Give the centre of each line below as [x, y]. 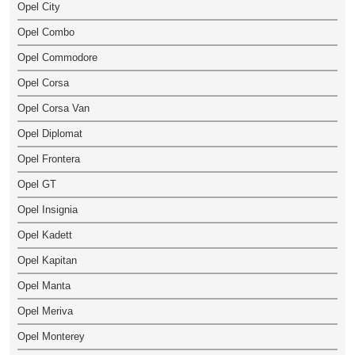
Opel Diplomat [50, 134]
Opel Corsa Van [53, 108]
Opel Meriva [45, 311]
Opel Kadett [45, 235]
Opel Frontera [49, 159]
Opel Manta [44, 286]
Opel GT [37, 184]
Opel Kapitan [47, 260]
